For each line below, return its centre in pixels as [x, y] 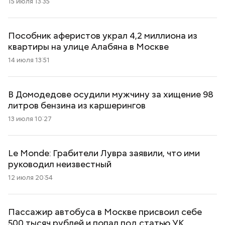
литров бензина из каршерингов [77, 105]
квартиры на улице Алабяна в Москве [88, 46]
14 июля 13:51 [29, 60]
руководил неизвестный [60, 164]
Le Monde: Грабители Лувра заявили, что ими [104, 153]
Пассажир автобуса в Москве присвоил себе [105, 212]
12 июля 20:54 [30, 178]
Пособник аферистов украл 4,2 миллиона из [103, 35]
